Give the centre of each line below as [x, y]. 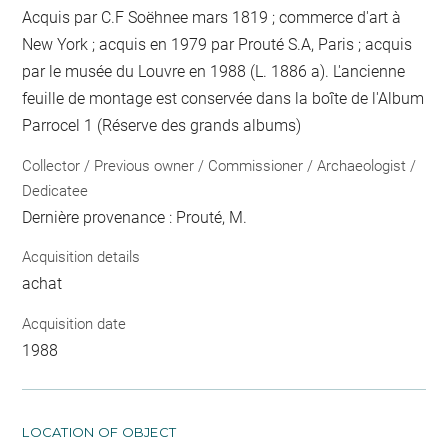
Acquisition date [74, 323]
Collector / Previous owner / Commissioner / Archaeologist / [219, 165]
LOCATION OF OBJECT [99, 431]
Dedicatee [55, 190]
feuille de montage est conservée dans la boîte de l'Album [223, 98]
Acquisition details [81, 257]
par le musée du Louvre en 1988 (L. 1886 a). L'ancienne [214, 71]
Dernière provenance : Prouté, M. [135, 217]
